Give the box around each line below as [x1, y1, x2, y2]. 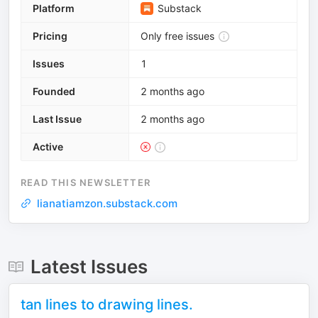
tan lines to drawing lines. [21, 296, 193, 313]
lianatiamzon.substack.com [37, 197, 177, 210]
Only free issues [141, 30, 214, 42]
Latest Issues [30, 256, 148, 278]
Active [33, 141, 63, 153]
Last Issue [33, 113, 82, 125]
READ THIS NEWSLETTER [21, 177, 150, 188]
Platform [33, 2, 75, 14]
